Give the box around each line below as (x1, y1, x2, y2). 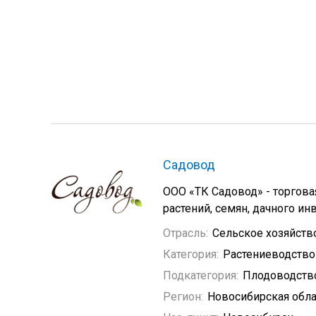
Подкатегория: (163, 269, 238, 282)
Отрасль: (163, 226, 208, 240)
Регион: (163, 290, 203, 303)
